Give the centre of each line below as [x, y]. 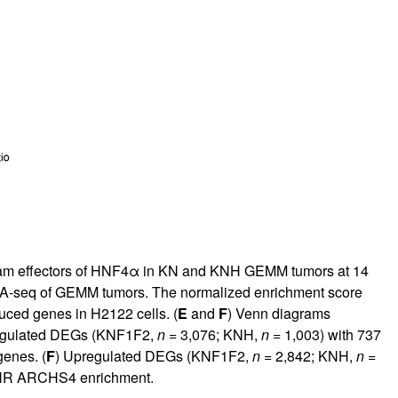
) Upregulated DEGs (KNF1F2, [153, 355]
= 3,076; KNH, [213, 334]
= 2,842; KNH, [308, 355]
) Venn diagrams [279, 313]
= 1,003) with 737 [325, 334]
